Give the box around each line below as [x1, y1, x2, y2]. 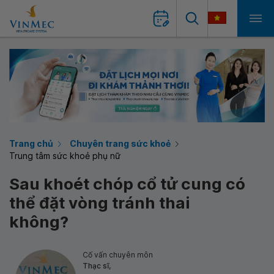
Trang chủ [9, 138, 53, 149]
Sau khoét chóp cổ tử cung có [9, 174, 245, 193]
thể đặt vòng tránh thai [9, 193, 190, 212]
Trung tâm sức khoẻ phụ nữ [9, 150, 120, 161]
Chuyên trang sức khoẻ [70, 138, 171, 149]
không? [9, 212, 68, 231]
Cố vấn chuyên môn [83, 250, 153, 259]
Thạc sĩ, [83, 261, 111, 270]
